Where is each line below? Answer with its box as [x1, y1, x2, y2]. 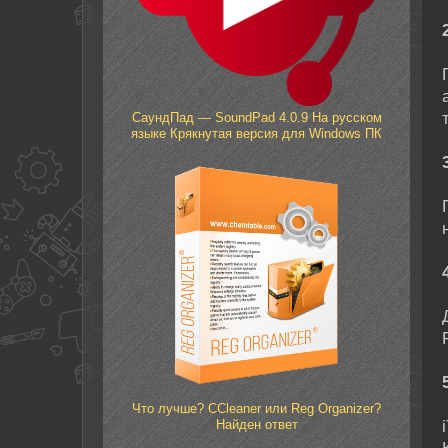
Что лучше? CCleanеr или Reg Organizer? [132, 401, 382, 417]
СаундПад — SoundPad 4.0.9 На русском [131, 109, 382, 125]
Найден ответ [215, 417, 298, 433]
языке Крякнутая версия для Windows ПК [131, 125, 383, 141]
